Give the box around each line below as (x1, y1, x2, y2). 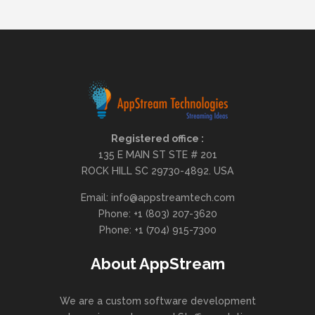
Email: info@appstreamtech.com (80, 192, 235, 204)
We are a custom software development (59, 295, 256, 307)
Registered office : (111, 133, 204, 145)
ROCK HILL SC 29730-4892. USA (82, 165, 233, 177)
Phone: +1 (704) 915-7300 (98, 224, 217, 236)
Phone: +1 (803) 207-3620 (98, 208, 217, 220)
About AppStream (90, 255, 225, 274)
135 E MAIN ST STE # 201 (98, 149, 217, 161)
